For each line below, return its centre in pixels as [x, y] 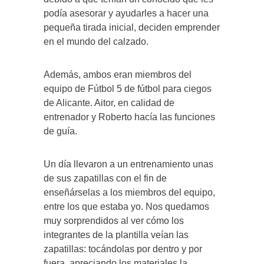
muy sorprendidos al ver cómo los [114, 221]
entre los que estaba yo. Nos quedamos [126, 207]
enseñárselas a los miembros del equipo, [129, 193]
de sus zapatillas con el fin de [105, 179]
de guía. [60, 131]
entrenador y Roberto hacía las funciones [129, 117]
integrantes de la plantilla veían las [116, 235]
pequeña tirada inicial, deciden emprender [132, 28]
